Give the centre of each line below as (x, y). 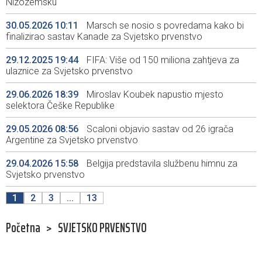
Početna (23, 228)
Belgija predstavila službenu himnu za (161, 164)
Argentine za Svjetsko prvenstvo (72, 140)
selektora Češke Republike (60, 106)
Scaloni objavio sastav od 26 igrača (159, 129)
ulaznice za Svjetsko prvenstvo (69, 71)
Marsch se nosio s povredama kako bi (164, 26)
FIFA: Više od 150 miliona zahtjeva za (162, 60)
